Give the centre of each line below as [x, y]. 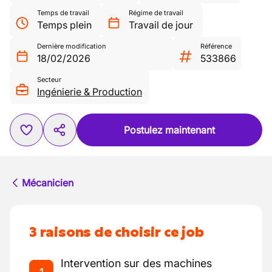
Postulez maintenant [169, 130]
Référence [216, 46]
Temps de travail [63, 13]
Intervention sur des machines [136, 263]
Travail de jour [161, 25]
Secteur [49, 80]
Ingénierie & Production [90, 92]
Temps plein [64, 25]
